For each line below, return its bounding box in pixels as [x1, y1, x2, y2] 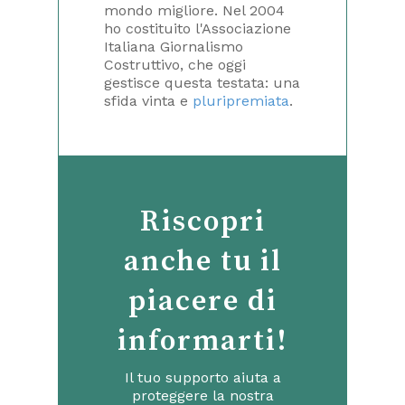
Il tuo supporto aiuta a [124, 368, 281, 386]
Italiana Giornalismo [104, 37, 243, 55]
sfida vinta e [104, 91, 193, 109]
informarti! [117, 323, 288, 360]
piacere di [127, 283, 278, 320]
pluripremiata [193, 91, 289, 109]
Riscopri [139, 203, 266, 240]
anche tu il [123, 243, 282, 280]
